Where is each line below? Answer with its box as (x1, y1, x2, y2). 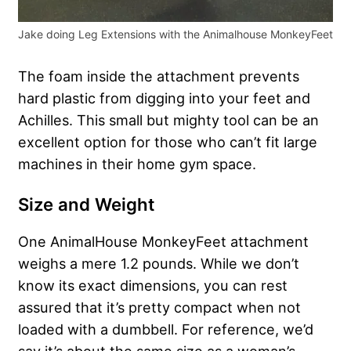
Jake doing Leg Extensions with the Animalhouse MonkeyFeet (18, 27, 333, 42)
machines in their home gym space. (18, 155, 256, 173)
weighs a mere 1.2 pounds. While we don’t (18, 255, 299, 273)
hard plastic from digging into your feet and (18, 89, 310, 107)
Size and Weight (18, 194, 154, 215)
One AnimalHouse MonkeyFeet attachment (18, 233, 309, 251)
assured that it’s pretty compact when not (18, 299, 301, 317)
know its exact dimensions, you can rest (18, 277, 288, 295)
